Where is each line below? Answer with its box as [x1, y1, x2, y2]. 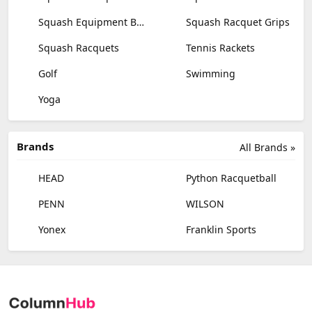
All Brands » [240, 141, 295, 155]
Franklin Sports [183, 223, 256, 237]
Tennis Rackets [183, 41, 255, 55]
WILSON [183, 197, 224, 211]
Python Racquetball [183, 171, 276, 185]
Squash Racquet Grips [183, 15, 290, 29]
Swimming [183, 67, 235, 81]
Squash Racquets [36, 41, 119, 55]
